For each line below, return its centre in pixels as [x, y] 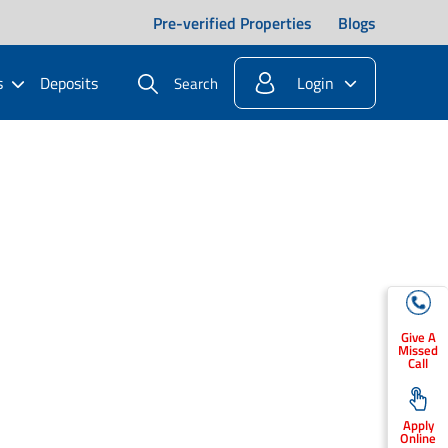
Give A [418, 337]
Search [196, 83]
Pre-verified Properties [232, 22]
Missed [418, 350]
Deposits [69, 82]
